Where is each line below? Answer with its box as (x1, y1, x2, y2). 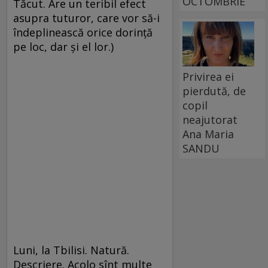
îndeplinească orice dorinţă (13, 25, 153, 39)
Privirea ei (182, 69, 234, 84)
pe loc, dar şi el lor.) (13, 39, 114, 54)
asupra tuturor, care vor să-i (13, 11, 160, 25)
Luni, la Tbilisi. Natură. (13, 243, 129, 257)
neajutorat (182, 112, 238, 127)
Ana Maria (182, 126, 234, 141)
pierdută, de (182, 83, 246, 98)
